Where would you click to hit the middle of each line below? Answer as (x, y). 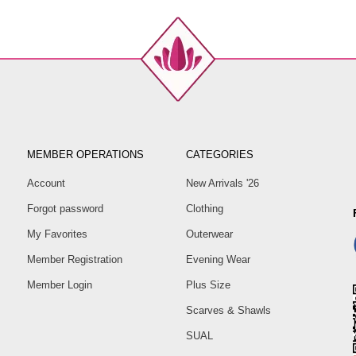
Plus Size (208, 285)
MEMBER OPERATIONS (85, 155)
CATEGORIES (220, 155)
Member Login (60, 285)
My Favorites (57, 234)
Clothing (205, 209)
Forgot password (65, 209)
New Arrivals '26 (222, 184)
